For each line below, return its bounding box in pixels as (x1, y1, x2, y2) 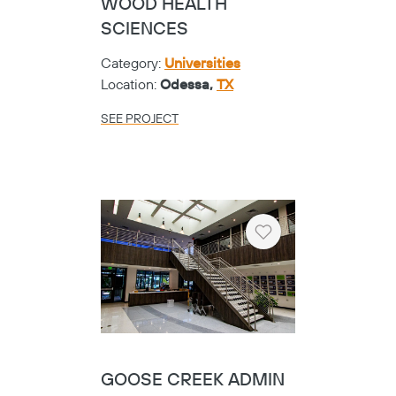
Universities (164, 55, 240, 73)
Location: (101, 76, 160, 95)
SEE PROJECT (101, 111, 179, 128)
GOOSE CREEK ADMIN (101, 369, 285, 392)
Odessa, (160, 76, 217, 95)
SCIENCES (101, 19, 188, 42)
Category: (101, 55, 164, 73)
